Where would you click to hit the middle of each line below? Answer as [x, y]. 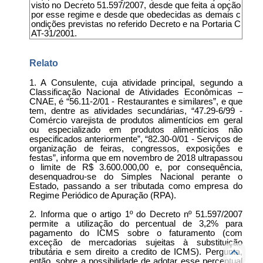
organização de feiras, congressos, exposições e [136, 148]
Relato [44, 63]
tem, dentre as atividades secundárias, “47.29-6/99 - [136, 111]
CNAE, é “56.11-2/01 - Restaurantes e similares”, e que [136, 101]
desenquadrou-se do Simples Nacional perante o [136, 176]
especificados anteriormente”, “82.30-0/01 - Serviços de [136, 139]
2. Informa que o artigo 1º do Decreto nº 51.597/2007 [136, 214]
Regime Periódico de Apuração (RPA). [103, 195]
